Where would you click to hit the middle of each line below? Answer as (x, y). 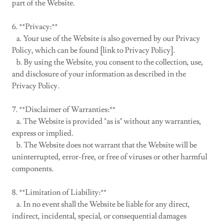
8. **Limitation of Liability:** (59, 192)
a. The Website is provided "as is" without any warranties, (107, 121)
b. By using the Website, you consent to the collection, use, (108, 62)
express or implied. (43, 133)
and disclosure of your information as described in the (99, 74)
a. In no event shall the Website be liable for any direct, (101, 204)
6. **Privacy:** (35, 27)
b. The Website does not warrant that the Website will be (104, 145)
